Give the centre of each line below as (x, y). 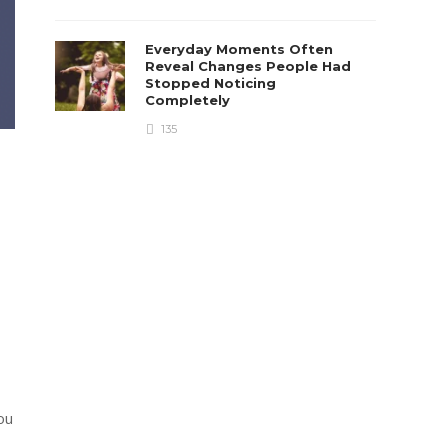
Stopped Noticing (211, 83)
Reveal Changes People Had (248, 66)
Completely (190, 100)
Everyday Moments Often (239, 49)
